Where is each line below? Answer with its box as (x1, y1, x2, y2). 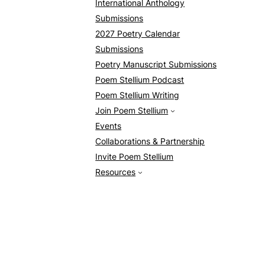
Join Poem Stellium (95, 106, 169, 116)
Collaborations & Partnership (95, 137, 205, 147)
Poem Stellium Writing (95, 91, 180, 101)
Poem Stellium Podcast (95, 75, 185, 85)
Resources (95, 167, 136, 177)
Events (95, 121, 122, 131)
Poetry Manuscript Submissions (95, 60, 217, 70)
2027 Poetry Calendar (95, 29, 180, 39)
